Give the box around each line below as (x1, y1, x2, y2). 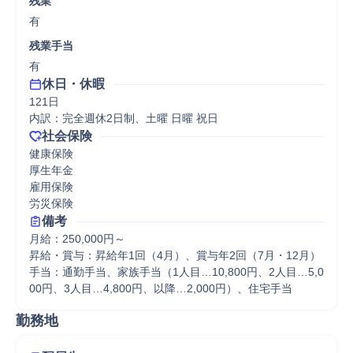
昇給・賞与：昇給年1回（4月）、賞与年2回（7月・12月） (29, 249, 321, 262)
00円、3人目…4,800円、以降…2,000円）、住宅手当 (29, 282, 292, 295)
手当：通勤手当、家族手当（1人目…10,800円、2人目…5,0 (29, 266, 324, 278)
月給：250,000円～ (29, 232, 125, 245)
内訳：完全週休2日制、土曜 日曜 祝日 (29, 112, 218, 124)
